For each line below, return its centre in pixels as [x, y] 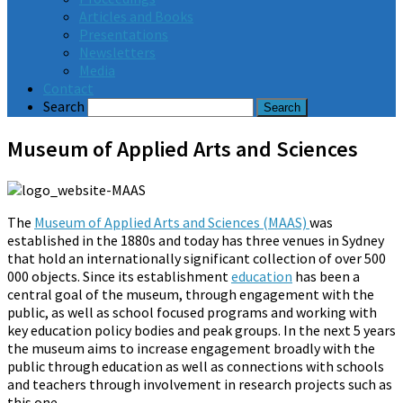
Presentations [124, 34]
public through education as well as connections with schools [196, 366]
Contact [68, 88]
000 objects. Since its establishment [119, 276]
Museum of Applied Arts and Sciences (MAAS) [172, 222]
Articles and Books [136, 16]
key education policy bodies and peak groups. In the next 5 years [201, 330]
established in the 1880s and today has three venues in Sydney [196, 240]
